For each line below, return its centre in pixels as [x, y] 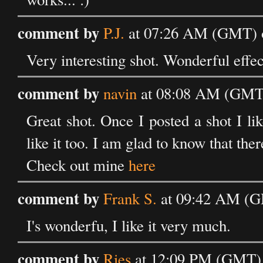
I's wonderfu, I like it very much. [129, 225]
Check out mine [77, 165]
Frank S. [130, 198]
